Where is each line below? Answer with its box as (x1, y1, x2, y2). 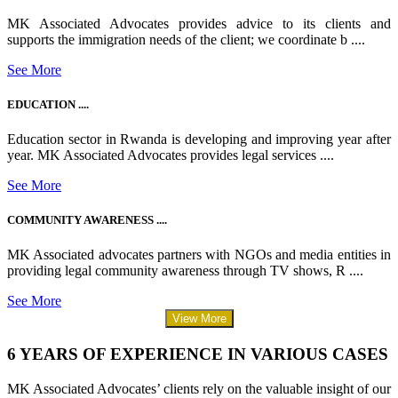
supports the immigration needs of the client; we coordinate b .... (7, 31, 365, 47)
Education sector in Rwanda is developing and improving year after (7, 131, 391, 147)
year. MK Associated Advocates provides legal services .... (7, 147, 334, 163)
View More (171, 312, 227, 326)
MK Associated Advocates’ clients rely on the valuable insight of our (7, 380, 391, 396)
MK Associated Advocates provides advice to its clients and (7, 15, 391, 31)
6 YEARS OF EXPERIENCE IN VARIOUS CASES (7, 345, 388, 364)
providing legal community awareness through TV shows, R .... (7, 263, 363, 279)
